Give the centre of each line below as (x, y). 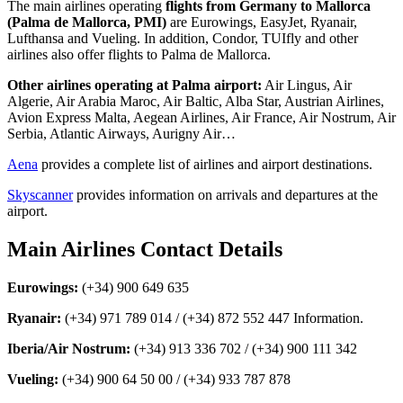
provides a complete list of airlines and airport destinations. (205, 165)
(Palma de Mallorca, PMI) (87, 22)
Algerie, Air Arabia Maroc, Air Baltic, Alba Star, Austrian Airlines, (196, 102)
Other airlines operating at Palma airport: (134, 85)
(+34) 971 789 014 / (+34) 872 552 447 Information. (212, 318)
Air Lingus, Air (307, 85)
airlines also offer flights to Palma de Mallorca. (139, 55)
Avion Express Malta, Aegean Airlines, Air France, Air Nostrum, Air (201, 118)
